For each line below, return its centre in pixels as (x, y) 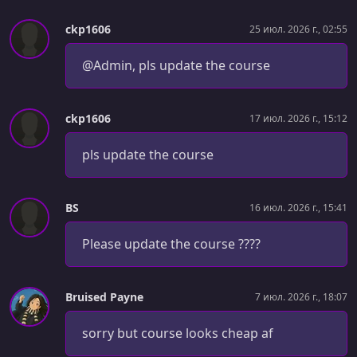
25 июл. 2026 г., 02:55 (298, 29)
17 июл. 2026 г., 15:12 (298, 118)
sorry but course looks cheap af (178, 333)
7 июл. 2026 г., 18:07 (301, 296)
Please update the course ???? (171, 244)
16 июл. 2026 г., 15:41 (298, 207)
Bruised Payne (104, 297)
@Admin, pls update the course (176, 66)
